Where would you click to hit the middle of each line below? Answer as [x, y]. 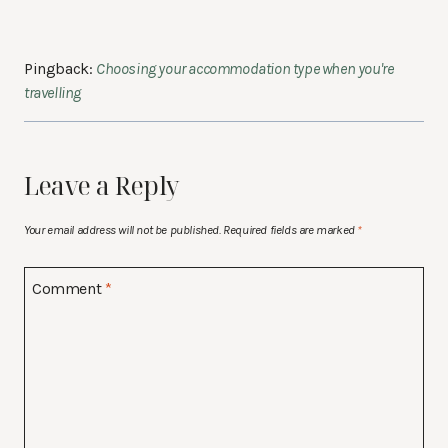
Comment [68, 288]
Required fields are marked [290, 229]
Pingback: [60, 69]
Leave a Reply [102, 185]
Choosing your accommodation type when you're [245, 69]
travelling [52, 93]
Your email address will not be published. [122, 229]
